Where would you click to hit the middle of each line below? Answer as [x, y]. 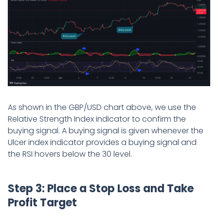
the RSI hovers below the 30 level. [70, 154]
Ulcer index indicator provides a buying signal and [102, 143]
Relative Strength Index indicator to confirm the [97, 119]
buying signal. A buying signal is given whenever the [106, 131]
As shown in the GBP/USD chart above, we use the [102, 108]
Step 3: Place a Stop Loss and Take [101, 189]
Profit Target [42, 203]
